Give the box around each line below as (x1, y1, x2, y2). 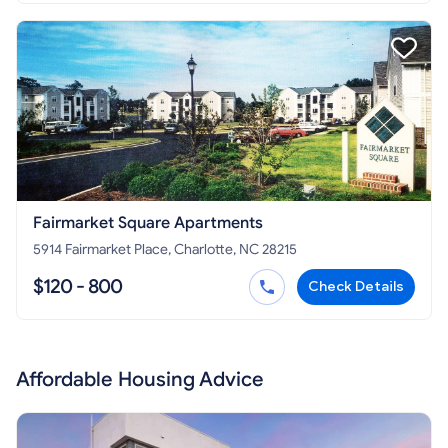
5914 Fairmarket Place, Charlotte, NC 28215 (33, 240, 297, 258)
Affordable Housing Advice (16, 366, 264, 392)
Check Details (308, 277, 404, 295)
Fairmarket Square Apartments (33, 212, 263, 233)
